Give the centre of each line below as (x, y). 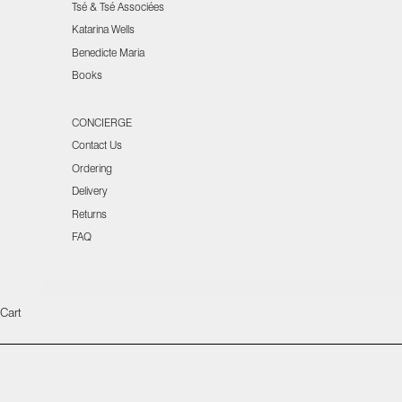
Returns (89, 214)
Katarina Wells (103, 30)
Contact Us (97, 145)
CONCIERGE (102, 122)
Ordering (92, 168)
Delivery (90, 191)
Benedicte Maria (108, 52)
